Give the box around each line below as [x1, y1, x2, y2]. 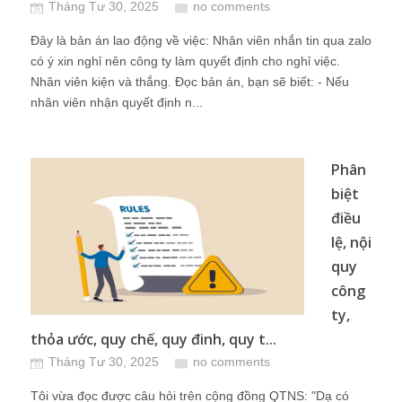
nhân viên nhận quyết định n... [31, 95, 203, 109]
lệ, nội [331, 232, 371, 252]
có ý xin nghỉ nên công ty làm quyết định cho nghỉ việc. [31, 54, 340, 68]
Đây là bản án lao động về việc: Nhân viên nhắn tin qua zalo [31, 33, 371, 48]
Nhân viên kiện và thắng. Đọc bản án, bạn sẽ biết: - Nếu [31, 74, 349, 89]
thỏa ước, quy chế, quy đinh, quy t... [31, 329, 276, 349]
